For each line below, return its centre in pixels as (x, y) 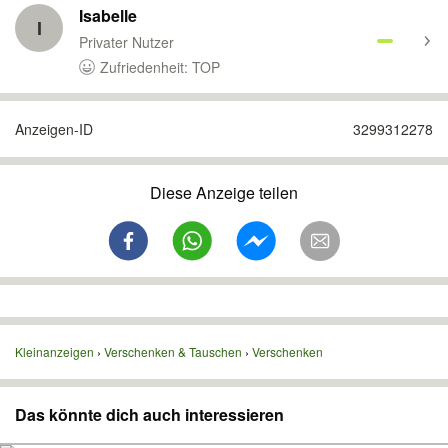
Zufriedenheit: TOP (160, 67)
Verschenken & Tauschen (173, 351)
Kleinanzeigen (54, 351)
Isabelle (108, 15)
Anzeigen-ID (54, 129)
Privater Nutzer (126, 42)
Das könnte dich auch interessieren (149, 414)
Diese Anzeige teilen (224, 192)
